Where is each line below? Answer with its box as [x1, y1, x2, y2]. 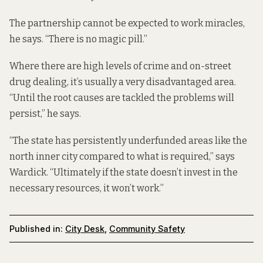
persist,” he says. [9, 107, 81, 119]
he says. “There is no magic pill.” [9, 33, 147, 45]
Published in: [9, 223, 63, 234]
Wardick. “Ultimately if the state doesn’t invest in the [9, 166, 238, 178]
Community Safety [109, 223, 185, 234]
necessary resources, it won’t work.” [9, 182, 164, 194]
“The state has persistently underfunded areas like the [9, 134, 247, 146]
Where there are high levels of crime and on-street [9, 60, 231, 72]
